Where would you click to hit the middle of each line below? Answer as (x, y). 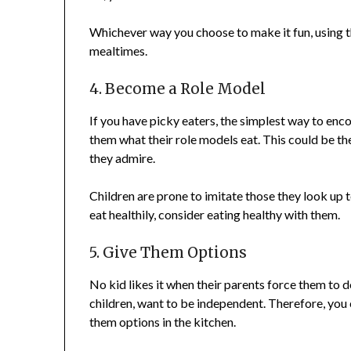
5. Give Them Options (168, 253)
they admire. (123, 158)
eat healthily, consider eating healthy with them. (215, 215)
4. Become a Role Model (178, 89)
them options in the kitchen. (163, 322)
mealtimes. (119, 51)
